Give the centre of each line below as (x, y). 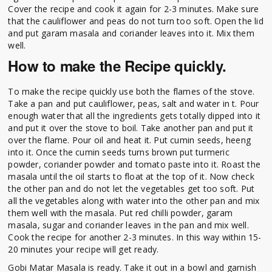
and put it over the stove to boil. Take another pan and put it (131, 128)
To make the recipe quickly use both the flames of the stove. (131, 92)
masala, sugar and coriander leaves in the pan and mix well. (128, 225)
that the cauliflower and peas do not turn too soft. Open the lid (136, 21)
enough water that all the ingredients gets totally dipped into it (134, 116)
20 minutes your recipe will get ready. (83, 250)
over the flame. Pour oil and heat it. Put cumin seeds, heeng (130, 140)
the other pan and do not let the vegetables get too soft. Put (131, 189)
